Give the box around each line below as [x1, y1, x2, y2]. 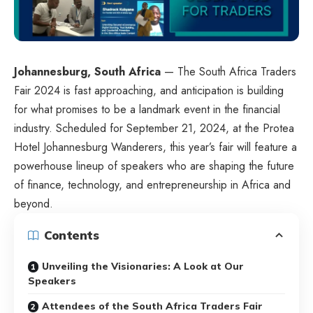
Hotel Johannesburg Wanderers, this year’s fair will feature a [14, 138, 297, 155]
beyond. [14, 195, 53, 212]
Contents [44, 228, 99, 243]
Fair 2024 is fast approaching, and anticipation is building [14, 82, 284, 99]
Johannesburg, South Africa [14, 63, 161, 80]
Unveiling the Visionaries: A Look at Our [42, 259, 244, 272]
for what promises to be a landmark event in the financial [14, 101, 280, 117]
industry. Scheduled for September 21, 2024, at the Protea [14, 119, 294, 136]
